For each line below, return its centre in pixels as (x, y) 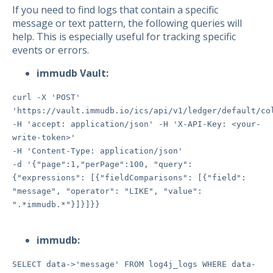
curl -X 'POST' (46, 97)
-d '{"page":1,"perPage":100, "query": (102, 165)
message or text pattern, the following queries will (127, 23)
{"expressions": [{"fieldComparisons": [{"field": (129, 178)
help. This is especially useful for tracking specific (124, 37)
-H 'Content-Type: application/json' (97, 151)
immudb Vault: (73, 73)
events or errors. (51, 50)
